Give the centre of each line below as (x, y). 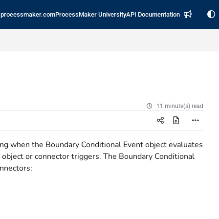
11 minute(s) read (180, 106)
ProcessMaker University (91, 14)
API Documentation (153, 14)
